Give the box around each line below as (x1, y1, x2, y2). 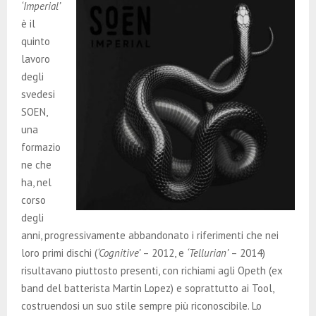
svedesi (21, 87, 55, 101)
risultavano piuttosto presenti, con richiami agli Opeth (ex (21, 263, 283, 277)
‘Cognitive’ (97, 245, 140, 260)
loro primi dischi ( (21, 245, 97, 260)
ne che (21, 157, 51, 171)
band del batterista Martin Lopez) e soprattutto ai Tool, (21, 281, 274, 295)
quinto (21, 34, 50, 48)
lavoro (21, 51, 50, 66)
